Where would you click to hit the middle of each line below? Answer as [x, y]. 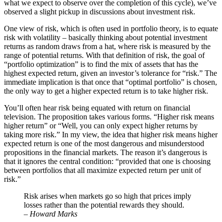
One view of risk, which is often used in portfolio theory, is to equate [111, 29]
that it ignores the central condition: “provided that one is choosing [107, 162]
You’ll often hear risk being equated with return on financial [97, 108]
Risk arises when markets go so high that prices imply [108, 196]
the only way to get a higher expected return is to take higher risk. [106, 91]
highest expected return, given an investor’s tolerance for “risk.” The [111, 73]
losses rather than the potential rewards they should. [104, 205]
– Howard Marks [51, 214]
